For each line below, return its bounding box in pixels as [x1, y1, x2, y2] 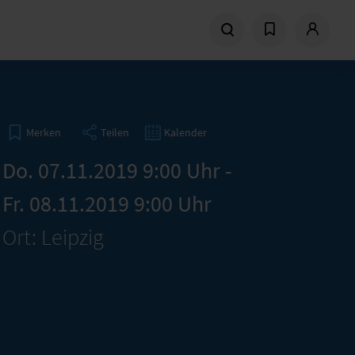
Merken [25, 125, 61, 139]
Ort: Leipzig [2, 223, 104, 251]
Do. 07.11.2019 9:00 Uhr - [2, 156, 232, 185]
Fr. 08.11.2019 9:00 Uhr [2, 189, 212, 218]
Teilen [100, 124, 129, 139]
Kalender [163, 124, 207, 139]
